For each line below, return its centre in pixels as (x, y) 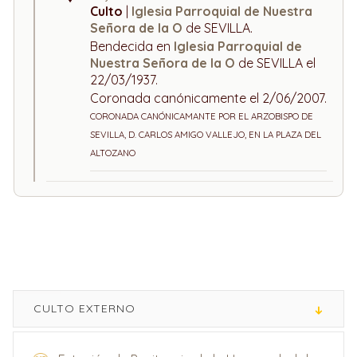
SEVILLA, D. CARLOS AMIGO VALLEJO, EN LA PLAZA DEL (206, 135)
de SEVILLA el (277, 63)
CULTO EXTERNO (84, 308)
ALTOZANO (113, 153)
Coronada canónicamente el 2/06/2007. (208, 98)
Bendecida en (132, 46)
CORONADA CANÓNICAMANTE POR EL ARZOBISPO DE (202, 116)
